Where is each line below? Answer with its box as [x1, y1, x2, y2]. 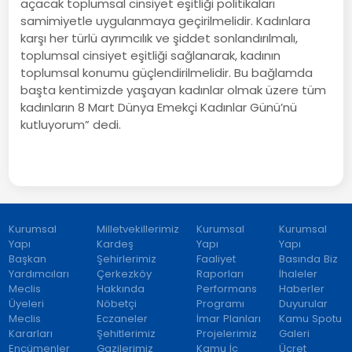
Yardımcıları [9, 266, 70, 281]
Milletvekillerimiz [96, 221, 179, 236]
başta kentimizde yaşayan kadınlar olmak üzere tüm [20, 81, 327, 98]
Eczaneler [96, 310, 148, 326]
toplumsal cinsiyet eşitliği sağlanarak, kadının [20, 46, 281, 64]
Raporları [196, 266, 244, 281]
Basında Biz [278, 251, 338, 266]
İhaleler [278, 266, 317, 281]
